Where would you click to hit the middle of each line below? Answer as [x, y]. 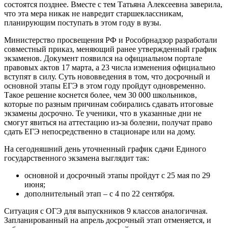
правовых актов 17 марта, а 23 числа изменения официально [110, 67]
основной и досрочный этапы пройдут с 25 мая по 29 [117, 175]
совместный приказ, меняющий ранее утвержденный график [110, 49]
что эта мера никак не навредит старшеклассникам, [94, 13]
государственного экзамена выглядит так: [77, 158]
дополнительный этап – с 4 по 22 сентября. [99, 193]
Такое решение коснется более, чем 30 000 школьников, [101, 95]
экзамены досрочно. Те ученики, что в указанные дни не [103, 113]
